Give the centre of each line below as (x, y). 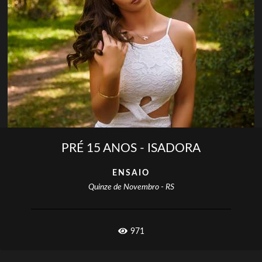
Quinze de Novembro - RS (131, 187)
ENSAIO (131, 173)
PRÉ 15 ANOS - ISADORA (131, 148)
